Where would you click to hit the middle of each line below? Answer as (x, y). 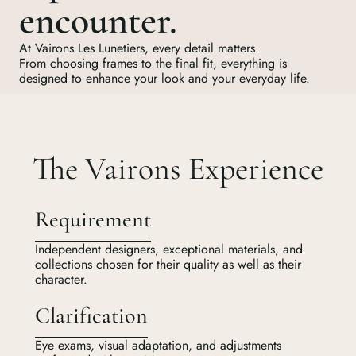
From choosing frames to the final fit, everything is (153, 63)
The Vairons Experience (178, 168)
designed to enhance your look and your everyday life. (164, 78)
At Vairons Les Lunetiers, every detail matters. (139, 48)
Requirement (93, 219)
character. (61, 279)
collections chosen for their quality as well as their (168, 264)
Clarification (91, 315)
